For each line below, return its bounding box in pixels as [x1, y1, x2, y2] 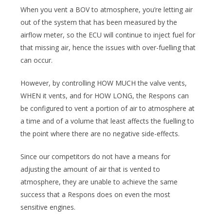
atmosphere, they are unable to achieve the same [20, 177, 178, 186]
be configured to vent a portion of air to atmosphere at [20, 103, 195, 113]
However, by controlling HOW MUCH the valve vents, [20, 78, 187, 88]
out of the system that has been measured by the [20, 17, 177, 27]
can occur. [20, 55, 53, 65]
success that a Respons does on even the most [20, 189, 170, 199]
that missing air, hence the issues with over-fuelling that [20, 42, 196, 52]
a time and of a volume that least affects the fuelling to [20, 116, 194, 126]
